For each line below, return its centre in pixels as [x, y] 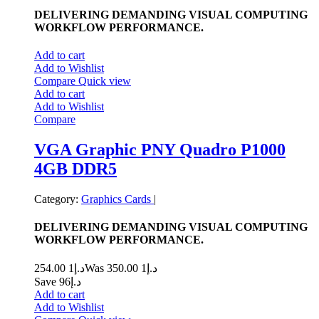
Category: [56, 199]
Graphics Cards [117, 199]
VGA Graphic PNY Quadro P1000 [160, 149]
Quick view [105, 81]
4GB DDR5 [75, 168]
